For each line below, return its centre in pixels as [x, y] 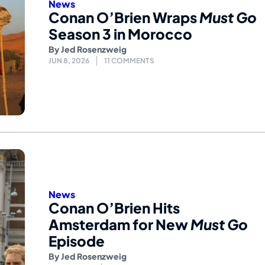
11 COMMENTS [129, 61]
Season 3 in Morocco [120, 34]
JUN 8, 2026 [69, 61]
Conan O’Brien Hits [114, 207]
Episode [77, 240]
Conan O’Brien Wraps [124, 17]
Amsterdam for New [119, 224]
